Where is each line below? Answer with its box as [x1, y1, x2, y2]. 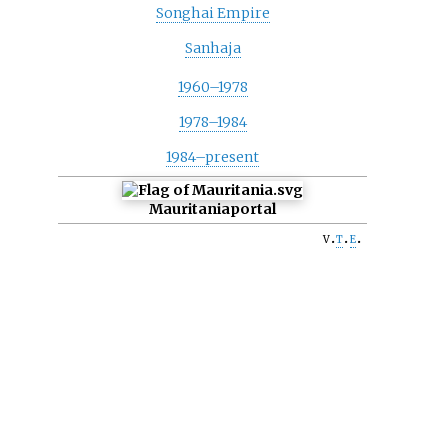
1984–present [166, 148, 260, 167]
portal [230, 200, 277, 219]
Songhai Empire [155, 3, 270, 22]
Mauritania [149, 200, 231, 219]
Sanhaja [184, 38, 241, 57]
